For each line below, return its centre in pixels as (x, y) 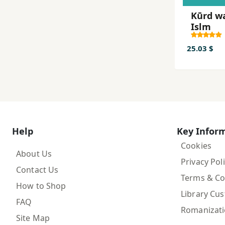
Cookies (196, 145)
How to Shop (41, 186)
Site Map (33, 218)
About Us (34, 153)
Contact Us (37, 170)
